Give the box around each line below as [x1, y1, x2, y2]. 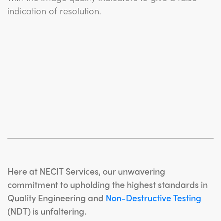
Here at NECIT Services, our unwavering [7, 165, 165, 177]
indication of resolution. [7, 4, 101, 17]
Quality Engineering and [7, 191, 106, 204]
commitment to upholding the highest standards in [7, 178, 208, 190]
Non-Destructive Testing [106, 191, 201, 204]
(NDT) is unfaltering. [7, 205, 86, 217]
